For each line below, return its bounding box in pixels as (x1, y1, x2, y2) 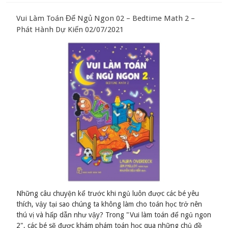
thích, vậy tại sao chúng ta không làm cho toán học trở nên (16, 200, 203, 209)
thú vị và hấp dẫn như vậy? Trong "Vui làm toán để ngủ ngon (16, 211, 212, 219)
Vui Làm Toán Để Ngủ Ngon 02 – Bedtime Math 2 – (16, 14, 195, 23)
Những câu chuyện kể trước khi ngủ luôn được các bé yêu (16, 189, 199, 198)
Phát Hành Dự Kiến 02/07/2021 (16, 25, 124, 35)
